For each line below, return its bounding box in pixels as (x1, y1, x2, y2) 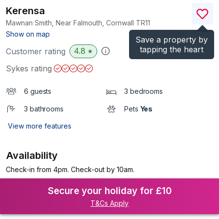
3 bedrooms (124, 87, 163, 95)
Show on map (6, 30, 50, 38)
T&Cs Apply (90, 199, 129, 207)
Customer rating (6, 46, 66, 56)
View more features (8, 122, 71, 130)
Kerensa (6, 5, 45, 17)
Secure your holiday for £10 (47, 185, 172, 197)
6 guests (24, 87, 52, 95)
